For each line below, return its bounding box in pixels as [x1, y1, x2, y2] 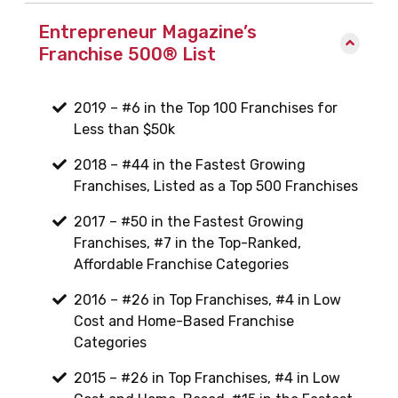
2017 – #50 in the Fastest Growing [74, 213, 304, 231]
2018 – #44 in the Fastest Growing [74, 156, 306, 174]
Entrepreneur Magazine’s [38, 21, 257, 44]
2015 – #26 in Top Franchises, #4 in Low [74, 370, 340, 387]
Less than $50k [74, 121, 175, 139]
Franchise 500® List [38, 44, 216, 66]
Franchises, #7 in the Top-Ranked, [74, 235, 301, 252]
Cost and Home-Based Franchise [74, 313, 294, 330]
